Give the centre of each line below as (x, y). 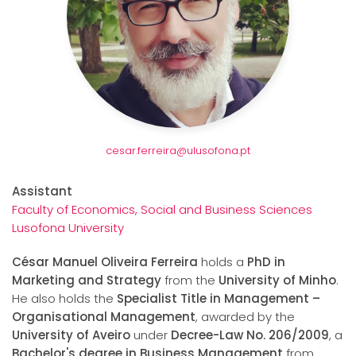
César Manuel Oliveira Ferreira (105, 262)
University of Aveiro (71, 335)
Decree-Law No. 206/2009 (250, 335)
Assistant (42, 192)
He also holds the (64, 299)
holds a (222, 262)
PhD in (266, 262)
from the (190, 281)
